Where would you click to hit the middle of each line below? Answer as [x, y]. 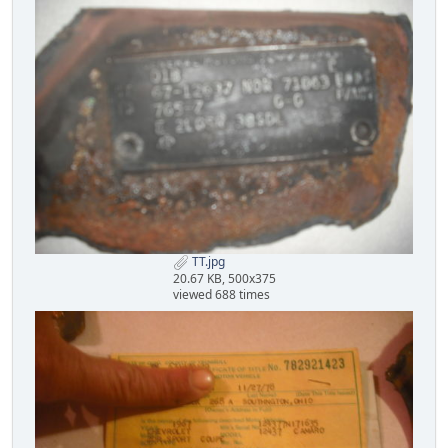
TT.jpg [206, 261]
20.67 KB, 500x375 [224, 278]
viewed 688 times [221, 294]
